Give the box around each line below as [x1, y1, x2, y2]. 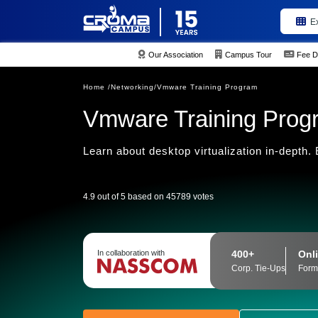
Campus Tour [225, 50, 273, 59]
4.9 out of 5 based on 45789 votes [83, 192, 214, 202]
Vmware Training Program [157, 83, 258, 91]
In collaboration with [97, 248, 165, 257]
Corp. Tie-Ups [231, 263, 286, 273]
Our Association [148, 50, 204, 59]
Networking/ [111, 83, 157, 91]
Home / [83, 83, 111, 91]
